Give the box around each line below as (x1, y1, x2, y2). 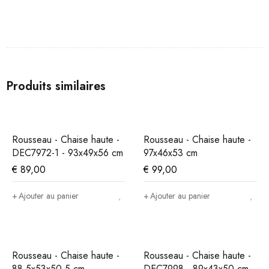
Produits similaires (6, 77, 106, 95)
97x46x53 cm (144, 146, 198, 160)
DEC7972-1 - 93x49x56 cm (12, 146, 123, 160)
